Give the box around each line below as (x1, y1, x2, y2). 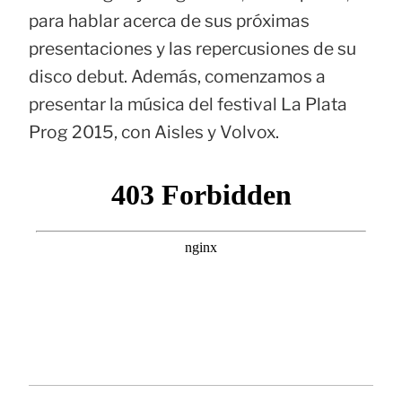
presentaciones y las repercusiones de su (29, 37, 356, 59)
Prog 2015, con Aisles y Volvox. (29, 120, 279, 143)
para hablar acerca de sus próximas (29, 9, 310, 31)
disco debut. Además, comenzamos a (29, 65, 326, 87)
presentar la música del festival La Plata (29, 92, 347, 115)
